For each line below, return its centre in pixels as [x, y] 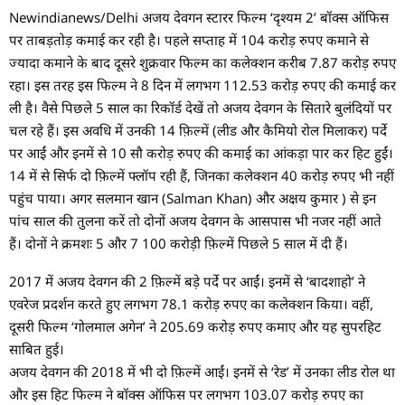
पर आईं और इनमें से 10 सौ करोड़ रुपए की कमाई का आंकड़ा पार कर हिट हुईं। [201, 152]
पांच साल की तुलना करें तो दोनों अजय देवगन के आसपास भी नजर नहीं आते [195, 220]
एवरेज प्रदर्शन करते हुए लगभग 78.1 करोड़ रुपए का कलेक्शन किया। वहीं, [191, 303]
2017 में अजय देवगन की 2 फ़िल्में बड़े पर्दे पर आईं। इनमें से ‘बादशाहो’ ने [187, 281]
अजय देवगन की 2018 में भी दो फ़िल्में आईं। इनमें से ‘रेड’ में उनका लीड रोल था [202, 371]
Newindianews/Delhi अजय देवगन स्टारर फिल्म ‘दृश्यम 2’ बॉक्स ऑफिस [199, 17]
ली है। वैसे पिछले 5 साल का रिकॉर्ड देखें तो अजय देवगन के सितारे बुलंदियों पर [200, 107]
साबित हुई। [37, 348]
